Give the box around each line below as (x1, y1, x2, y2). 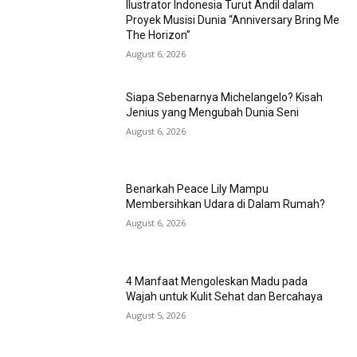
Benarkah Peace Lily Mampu (126, 182, 269, 196)
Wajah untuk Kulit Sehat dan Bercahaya (126, 290, 324, 303)
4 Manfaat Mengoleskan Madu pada (126, 275, 308, 288)
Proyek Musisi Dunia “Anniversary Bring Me (126, 13, 340, 26)
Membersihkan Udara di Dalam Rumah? (126, 198, 326, 211)
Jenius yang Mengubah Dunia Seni (126, 105, 300, 119)
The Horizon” (126, 28, 191, 41)
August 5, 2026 (126, 309, 186, 321)
